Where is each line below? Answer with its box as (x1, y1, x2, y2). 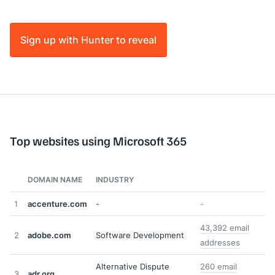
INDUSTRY (96, 174, 134, 185)
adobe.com (28, 230, 71, 241)
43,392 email (200, 222, 249, 233)
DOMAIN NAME (28, 174, 82, 185)
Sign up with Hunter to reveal (20, 33, 157, 47)
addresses (200, 237, 240, 248)
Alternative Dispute (96, 261, 169, 272)
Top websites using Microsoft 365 (10, 133, 187, 148)
